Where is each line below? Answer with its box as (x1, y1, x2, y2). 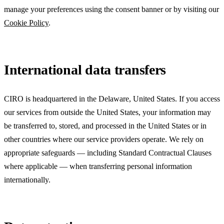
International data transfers (4, 61, 166, 77)
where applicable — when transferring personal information (4, 161, 192, 170)
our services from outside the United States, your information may (4, 107, 211, 116)
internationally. (4, 175, 50, 184)
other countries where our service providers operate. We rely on (4, 134, 203, 143)
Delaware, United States (98, 94, 175, 103)
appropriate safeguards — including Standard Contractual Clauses (4, 148, 211, 157)
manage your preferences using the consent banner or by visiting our (4, 4, 219, 13)
